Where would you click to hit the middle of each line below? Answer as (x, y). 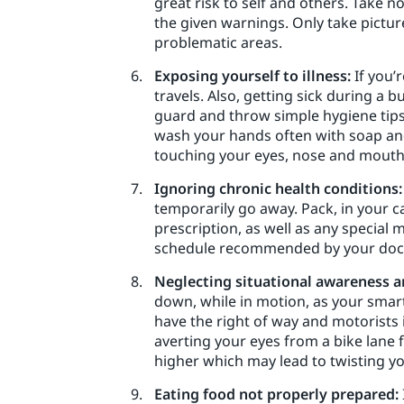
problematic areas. (218, 42)
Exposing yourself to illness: (252, 75)
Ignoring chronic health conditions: (278, 188)
